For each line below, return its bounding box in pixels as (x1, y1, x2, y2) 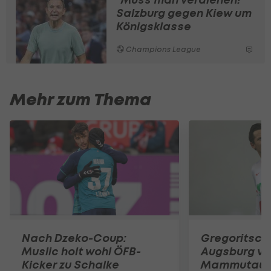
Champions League (124, 44, 201, 54)
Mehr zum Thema (10, 88, 151, 111)
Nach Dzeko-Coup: (22, 231, 126, 245)
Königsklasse (116, 19, 191, 33)
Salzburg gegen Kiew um (116, 5, 252, 20)
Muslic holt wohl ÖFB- (22, 244, 141, 258)
